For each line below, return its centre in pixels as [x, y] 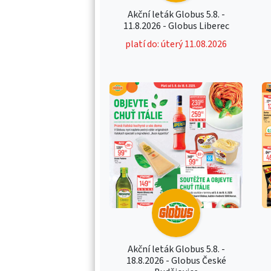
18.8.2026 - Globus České [176, 260]
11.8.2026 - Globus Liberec [176, 26]
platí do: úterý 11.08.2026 [176, 44]
